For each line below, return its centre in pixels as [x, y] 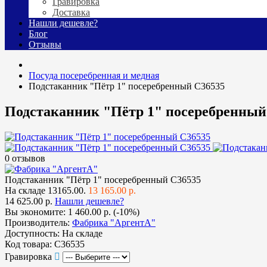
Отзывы [45, 45]
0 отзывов [25, 158]
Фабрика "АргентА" [114, 222]
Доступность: [32, 233]
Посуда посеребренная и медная [94, 76]
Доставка [71, 13]
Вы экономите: [36, 212]
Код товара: [28, 244]
